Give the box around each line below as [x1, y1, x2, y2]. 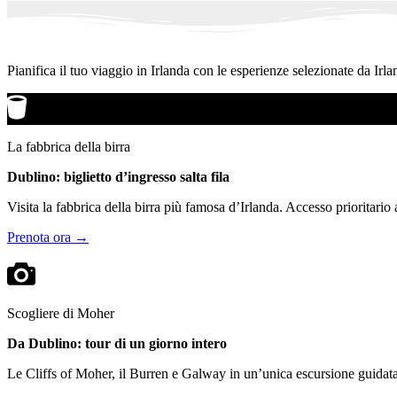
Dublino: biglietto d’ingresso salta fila [7, 168, 230, 184]
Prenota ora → [7, 229, 89, 245]
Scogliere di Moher [7, 305, 114, 321]
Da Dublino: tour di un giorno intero [7, 335, 227, 351]
